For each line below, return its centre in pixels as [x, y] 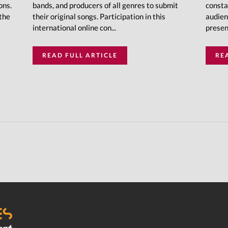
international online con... [74, 28]
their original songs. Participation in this [99, 17]
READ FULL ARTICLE [80, 55]
